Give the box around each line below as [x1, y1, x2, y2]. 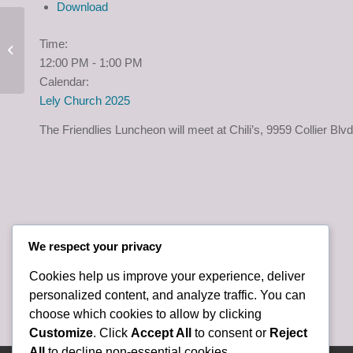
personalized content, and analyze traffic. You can [29, 288, 306, 302]
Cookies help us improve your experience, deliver [29, 269, 305, 283]
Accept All [131, 325, 191, 340]
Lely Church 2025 [39, 94, 130, 107]
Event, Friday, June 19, [28, 44, 134, 56]
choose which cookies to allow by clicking [29, 307, 262, 321]
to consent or [191, 325, 269, 340]
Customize [29, 325, 93, 340]
